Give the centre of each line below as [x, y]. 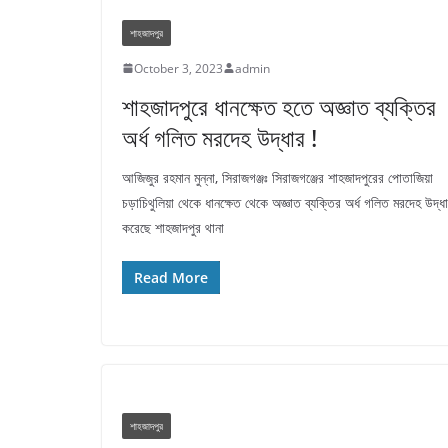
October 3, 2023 [178, 68]
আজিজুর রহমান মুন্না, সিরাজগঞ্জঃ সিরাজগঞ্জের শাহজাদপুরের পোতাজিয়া [277, 177]
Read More [171, 277]
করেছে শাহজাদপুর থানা [173, 227]
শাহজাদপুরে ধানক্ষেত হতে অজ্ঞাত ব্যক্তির [279, 106]
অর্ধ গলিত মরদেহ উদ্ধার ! [222, 137]
